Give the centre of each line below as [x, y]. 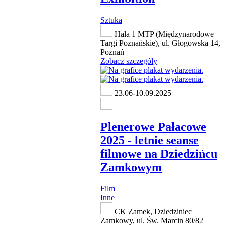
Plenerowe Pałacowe [153, 127]
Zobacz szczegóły [129, 61]
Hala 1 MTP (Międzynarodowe [163, 34]
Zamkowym [131, 167]
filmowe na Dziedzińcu [159, 154]
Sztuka [111, 20]
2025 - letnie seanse [150, 140]
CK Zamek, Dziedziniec [152, 212]
